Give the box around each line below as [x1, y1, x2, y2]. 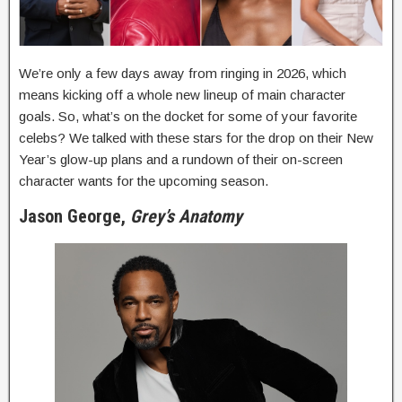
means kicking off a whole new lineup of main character [19, 86, 345, 102]
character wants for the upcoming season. [19, 172, 268, 188]
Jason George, [19, 205, 130, 227]
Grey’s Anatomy [130, 205, 242, 227]
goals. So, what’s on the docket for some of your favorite [19, 108, 357, 124]
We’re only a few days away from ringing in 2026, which [19, 65, 346, 81]
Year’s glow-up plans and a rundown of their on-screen [19, 151, 343, 167]
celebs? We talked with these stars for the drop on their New [19, 129, 373, 145]
